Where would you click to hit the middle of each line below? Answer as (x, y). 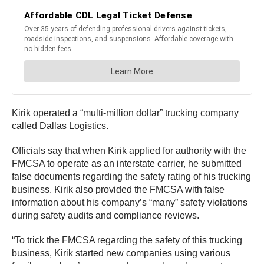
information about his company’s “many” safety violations (130, 202)
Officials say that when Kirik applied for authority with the (129, 150)
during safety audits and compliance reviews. (105, 215)
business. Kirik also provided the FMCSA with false (118, 189)
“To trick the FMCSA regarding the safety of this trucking (127, 240)
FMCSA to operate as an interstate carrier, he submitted (127, 163)
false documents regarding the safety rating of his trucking (131, 176)
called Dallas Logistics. (60, 126)
